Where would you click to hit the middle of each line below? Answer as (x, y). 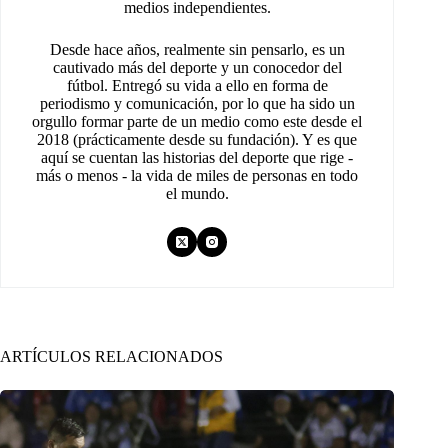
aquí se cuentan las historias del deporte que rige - (197, 157)
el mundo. (197, 193)
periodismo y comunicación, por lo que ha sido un (197, 103)
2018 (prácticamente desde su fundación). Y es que (197, 139)
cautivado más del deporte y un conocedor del (197, 67)
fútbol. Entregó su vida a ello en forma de (197, 85)
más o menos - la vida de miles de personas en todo (197, 175)
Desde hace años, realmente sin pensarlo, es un (197, 49)
